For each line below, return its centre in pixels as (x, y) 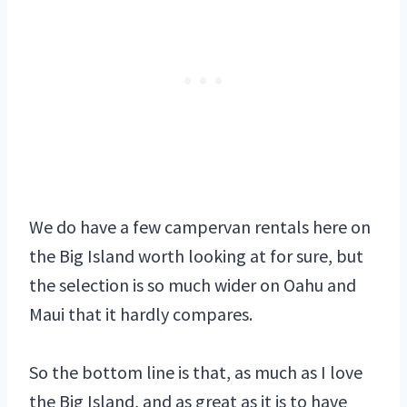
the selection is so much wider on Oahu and (193, 285)
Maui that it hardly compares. (141, 314)
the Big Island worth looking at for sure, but (196, 256)
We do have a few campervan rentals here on (200, 227)
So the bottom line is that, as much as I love (196, 372)
